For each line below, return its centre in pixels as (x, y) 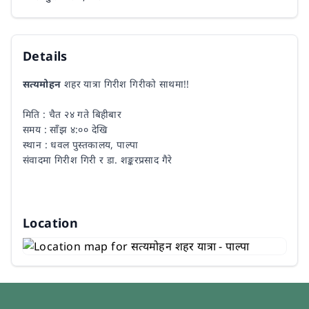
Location (51, 223)
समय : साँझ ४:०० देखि (65, 129)
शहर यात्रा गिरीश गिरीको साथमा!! (127, 84)
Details (45, 56)
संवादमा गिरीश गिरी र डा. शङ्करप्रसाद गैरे (98, 160)
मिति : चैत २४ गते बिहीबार (72, 114)
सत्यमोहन (43, 84)
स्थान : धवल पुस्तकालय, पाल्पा (81, 144)
